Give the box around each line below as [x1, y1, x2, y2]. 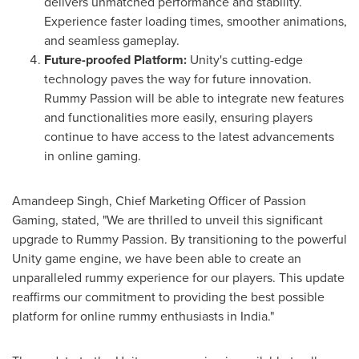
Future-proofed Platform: [44, 50, 187, 69]
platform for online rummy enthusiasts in [12, 306, 240, 325]
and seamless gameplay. [44, 30, 179, 50]
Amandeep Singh [12, 191, 109, 210]
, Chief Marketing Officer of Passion [109, 191, 306, 210]
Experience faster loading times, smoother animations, [44, 11, 347, 30]
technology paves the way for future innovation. [44, 69, 312, 88]
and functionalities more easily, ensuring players [44, 107, 313, 127]
